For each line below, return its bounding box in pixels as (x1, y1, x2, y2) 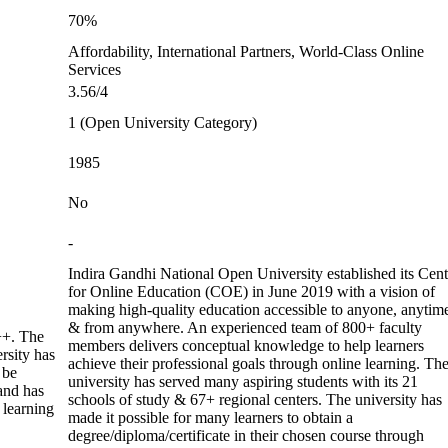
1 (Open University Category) (68, 114, 257, 131)
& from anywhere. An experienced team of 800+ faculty (68, 319, 422, 336)
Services (68, 61, 121, 78)
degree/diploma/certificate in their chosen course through (68, 427, 424, 444)
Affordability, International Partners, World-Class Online (68, 43, 424, 60)
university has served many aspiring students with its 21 (68, 373, 418, 390)
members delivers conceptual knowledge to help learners (68, 337, 424, 354)
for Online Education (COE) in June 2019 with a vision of (68, 283, 435, 300)
